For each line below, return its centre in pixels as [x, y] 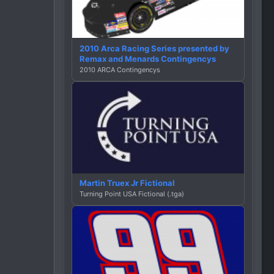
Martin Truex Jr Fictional [127, 183]
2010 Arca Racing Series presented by [154, 48]
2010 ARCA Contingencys [120, 69]
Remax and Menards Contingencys [148, 58]
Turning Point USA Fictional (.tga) [132, 194]
